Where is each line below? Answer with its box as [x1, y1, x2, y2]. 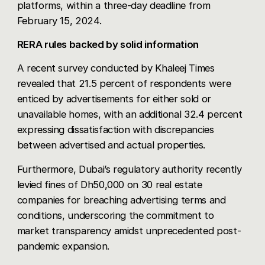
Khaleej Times [155, 62, 215, 75]
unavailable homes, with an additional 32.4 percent [17, 108, 243, 121]
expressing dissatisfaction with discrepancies [17, 124, 214, 136]
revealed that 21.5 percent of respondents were [17, 77, 231, 90]
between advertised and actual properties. [17, 139, 205, 151]
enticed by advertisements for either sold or [17, 93, 211, 105]
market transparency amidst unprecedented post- [17, 224, 241, 237]
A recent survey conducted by [17, 62, 156, 75]
